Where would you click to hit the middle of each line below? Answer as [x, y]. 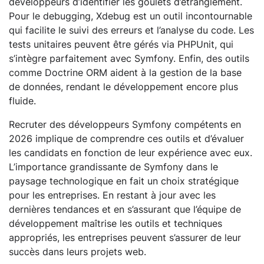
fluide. [22, 101]
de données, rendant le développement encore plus [123, 87]
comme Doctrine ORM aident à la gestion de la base [125, 73]
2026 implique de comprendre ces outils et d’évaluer [126, 139]
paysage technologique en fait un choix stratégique [124, 181]
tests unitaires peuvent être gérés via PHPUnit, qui [121, 44]
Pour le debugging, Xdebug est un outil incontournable [131, 16]
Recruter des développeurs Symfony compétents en [125, 125]
